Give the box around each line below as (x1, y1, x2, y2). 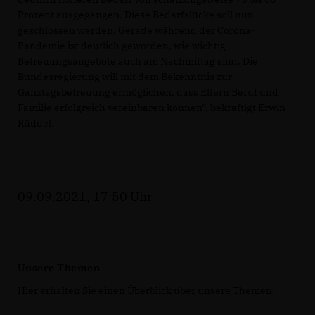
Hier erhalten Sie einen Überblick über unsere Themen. (18, 283, 275, 297)
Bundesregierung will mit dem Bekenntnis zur (18, 70, 232, 83)
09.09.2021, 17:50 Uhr (18, 188, 153, 205)
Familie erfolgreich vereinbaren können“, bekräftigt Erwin (18, 101, 285, 114)
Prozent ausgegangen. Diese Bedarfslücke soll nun (18, 8, 254, 21)
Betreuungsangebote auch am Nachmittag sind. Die (18, 54, 258, 67)
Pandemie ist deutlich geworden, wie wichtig (18, 39, 226, 52)
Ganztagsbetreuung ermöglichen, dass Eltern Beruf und (18, 85, 278, 98)
